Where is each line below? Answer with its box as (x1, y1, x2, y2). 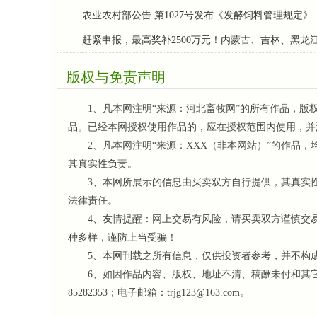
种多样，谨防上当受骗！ (68, 232, 177, 243)
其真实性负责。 (68, 158, 137, 169)
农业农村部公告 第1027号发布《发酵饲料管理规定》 (82, 10, 313, 21)
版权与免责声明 (66, 69, 166, 85)
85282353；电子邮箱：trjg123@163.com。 (68, 287, 250, 298)
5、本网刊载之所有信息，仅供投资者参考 (68, 250, 271, 261)
